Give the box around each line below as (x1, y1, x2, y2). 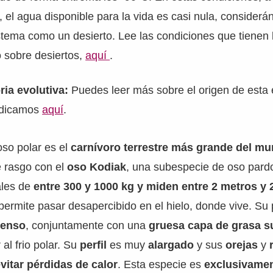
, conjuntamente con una (26, 219, 149, 232)
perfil (80, 239, 110, 251)
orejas (225, 239, 261, 251)
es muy (110, 239, 149, 251)
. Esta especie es (118, 258, 205, 271)
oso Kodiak (67, 161, 127, 173)
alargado (148, 239, 197, 251)
